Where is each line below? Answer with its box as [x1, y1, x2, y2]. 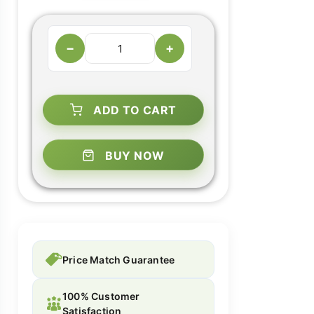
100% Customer [62, 290, 140, 302]
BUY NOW [105, 149, 165, 163]
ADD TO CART [93, 103, 177, 117]
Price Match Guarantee [62, 253, 175, 266]
